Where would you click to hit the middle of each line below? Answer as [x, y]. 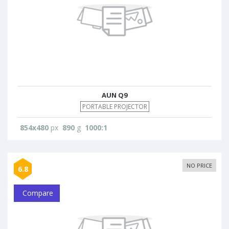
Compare [37, 193]
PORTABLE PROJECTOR [114, 107]
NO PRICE [199, 165]
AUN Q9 [114, 95]
